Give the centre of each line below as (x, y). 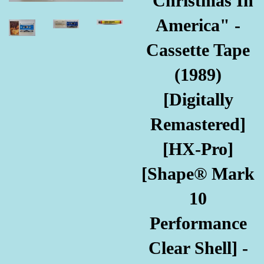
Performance (198, 223)
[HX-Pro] (198, 149)
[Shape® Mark (198, 174)
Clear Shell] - (198, 248)
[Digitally (198, 100)
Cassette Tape (198, 50)
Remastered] (198, 124)
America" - (198, 25)
